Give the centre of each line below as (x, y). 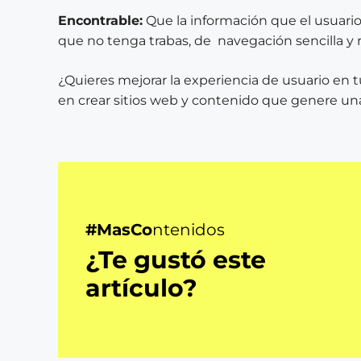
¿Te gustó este (176, 260)
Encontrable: (100, 21)
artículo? (141, 288)
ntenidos (189, 230)
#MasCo (119, 230)
